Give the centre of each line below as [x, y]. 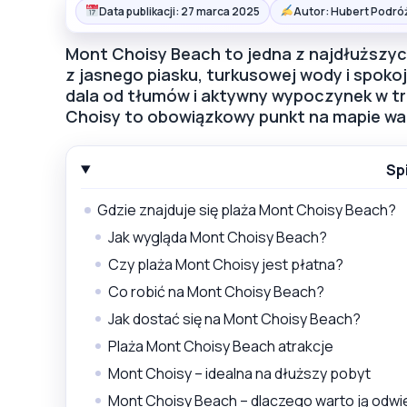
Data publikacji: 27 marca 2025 [179, 11]
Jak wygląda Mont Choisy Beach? [218, 237]
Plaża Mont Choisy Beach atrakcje [221, 346]
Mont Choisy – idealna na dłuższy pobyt [239, 373]
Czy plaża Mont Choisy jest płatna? [226, 264]
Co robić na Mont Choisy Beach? [216, 291]
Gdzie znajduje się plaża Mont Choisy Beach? [247, 209]
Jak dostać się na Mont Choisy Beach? [234, 318]
